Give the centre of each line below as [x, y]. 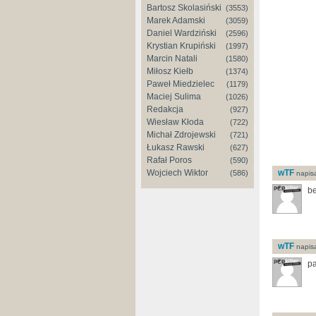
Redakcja [165, 109]
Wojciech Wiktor [177, 173]
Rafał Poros [169, 160]
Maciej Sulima [174, 97]
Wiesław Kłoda [175, 122]
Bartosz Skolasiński [184, 8]
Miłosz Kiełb [170, 71]
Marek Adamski [176, 20]
